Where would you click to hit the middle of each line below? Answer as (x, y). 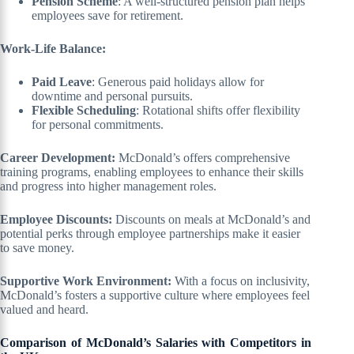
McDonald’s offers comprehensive (204, 158)
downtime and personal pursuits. (112, 96)
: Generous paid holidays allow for (178, 82)
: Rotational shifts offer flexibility (218, 111)
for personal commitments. (98, 125)
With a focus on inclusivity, (242, 281)
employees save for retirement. (107, 16)
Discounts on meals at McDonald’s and (213, 220)
